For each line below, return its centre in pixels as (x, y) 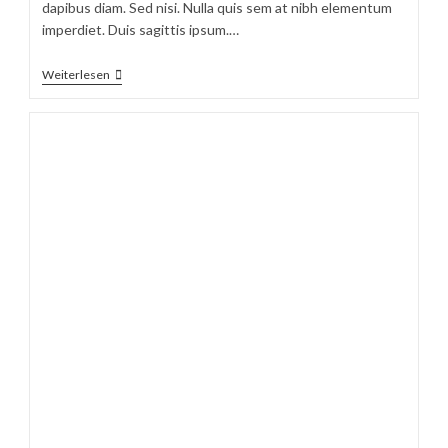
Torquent (139, 122)
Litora (127, 106)
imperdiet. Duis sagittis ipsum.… (141, 29)
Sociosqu (138, 74)
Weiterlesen (76, 74)
